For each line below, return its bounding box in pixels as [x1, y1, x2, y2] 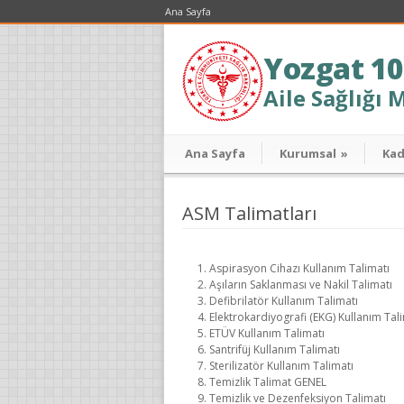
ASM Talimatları [182, 201, 317, 225]
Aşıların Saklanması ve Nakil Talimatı [209, 277, 392, 292]
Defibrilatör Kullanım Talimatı [209, 293, 358, 308]
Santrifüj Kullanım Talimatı [209, 342, 340, 357]
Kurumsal [280, 145, 336, 161]
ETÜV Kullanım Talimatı [209, 326, 325, 341]
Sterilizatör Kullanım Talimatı [209, 358, 353, 373]
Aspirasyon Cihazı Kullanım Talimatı [209, 261, 390, 276]
